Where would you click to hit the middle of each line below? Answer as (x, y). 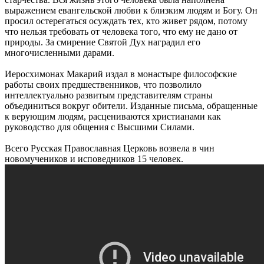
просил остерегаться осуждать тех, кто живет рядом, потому (126, 21)
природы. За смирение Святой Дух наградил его (103, 42)
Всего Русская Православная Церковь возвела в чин (110, 148)
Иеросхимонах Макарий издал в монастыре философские (121, 74)
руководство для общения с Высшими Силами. (100, 127)
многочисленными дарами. (60, 52)
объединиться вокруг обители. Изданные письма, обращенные (131, 105)
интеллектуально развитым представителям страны (109, 95)
